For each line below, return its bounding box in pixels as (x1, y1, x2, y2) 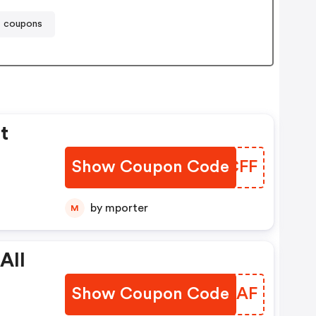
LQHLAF (192, 286, 257, 303)
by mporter (104, 202, 148, 214)
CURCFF (190, 159, 257, 176)
